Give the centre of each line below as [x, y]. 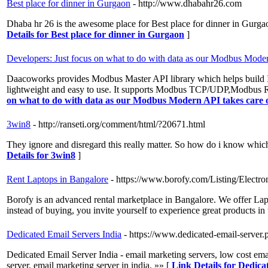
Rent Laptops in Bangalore [57, 179]
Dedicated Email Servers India [64, 234]
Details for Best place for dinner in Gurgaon [95, 35]
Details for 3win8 [41, 156]
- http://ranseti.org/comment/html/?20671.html [119, 124]
